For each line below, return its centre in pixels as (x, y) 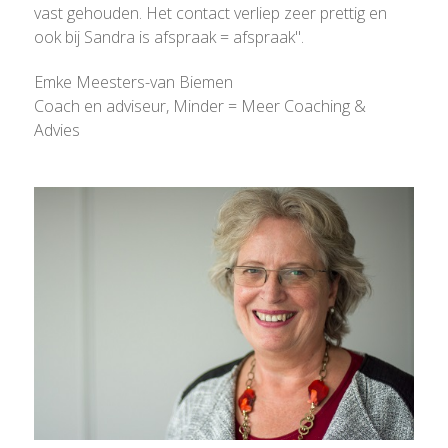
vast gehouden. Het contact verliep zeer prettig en (210, 13)
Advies (57, 130)
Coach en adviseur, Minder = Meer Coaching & (200, 106)
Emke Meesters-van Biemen (133, 82)
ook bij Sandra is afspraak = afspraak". (169, 37)
